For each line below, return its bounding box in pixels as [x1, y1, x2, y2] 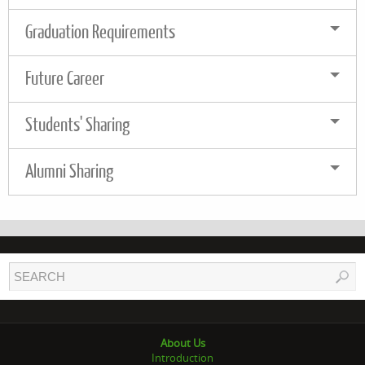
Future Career [25, 68, 104, 89]
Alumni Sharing [25, 161, 113, 182]
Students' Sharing [25, 114, 130, 135]
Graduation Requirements [25, 21, 175, 42]
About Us [160, 335, 205, 350]
